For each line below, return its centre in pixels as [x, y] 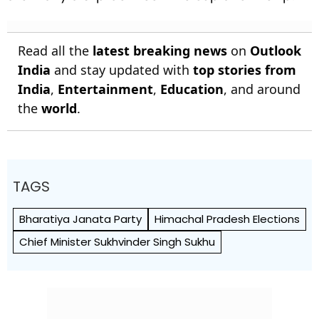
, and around [262, 89]
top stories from [245, 70]
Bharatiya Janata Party [80, 219]
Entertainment [105, 89]
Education [192, 89]
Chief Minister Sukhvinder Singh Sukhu [117, 242]
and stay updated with [122, 70]
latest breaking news [160, 51]
